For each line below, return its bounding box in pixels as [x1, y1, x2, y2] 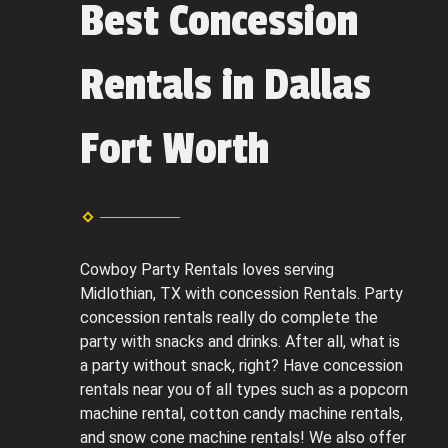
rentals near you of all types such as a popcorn [80, 380, 408, 400]
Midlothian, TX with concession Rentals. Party [80, 284, 403, 304]
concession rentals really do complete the [80, 308, 378, 328]
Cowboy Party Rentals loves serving [80, 260, 334, 280]
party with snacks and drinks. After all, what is [80, 332, 400, 352]
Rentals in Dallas [80, 58, 371, 112]
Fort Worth [80, 122, 269, 176]
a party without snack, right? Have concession [80, 356, 403, 376]
